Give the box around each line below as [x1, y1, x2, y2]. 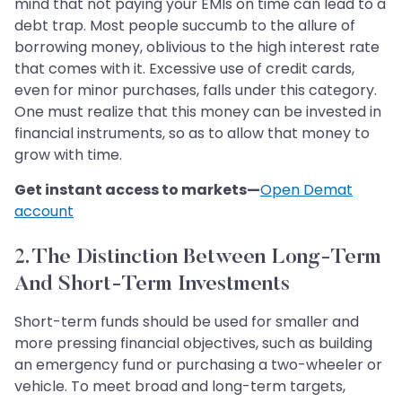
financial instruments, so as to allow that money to [14, 123, 370, 144]
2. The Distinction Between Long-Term [14, 247, 381, 269]
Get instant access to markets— [14, 179, 260, 201]
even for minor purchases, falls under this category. [14, 80, 377, 101]
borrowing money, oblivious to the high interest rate [14, 37, 380, 58]
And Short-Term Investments [14, 274, 290, 296]
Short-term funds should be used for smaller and [14, 311, 359, 333]
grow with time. [14, 144, 122, 166]
